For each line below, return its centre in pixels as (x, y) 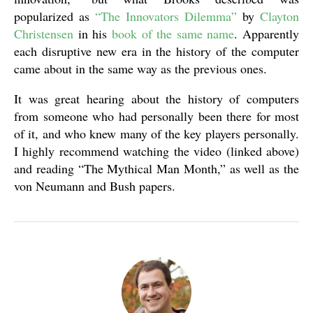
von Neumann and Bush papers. (95, 186)
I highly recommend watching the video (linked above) (156, 151)
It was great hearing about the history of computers (156, 99)
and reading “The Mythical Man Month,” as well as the (156, 168)
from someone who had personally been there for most (156, 116)
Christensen (44, 34)
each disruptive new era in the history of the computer (156, 51)
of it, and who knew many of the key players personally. (156, 133)
